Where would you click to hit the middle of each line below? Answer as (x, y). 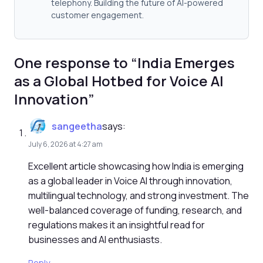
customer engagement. (97, 15)
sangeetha (77, 127)
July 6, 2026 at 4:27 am (65, 144)
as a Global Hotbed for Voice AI (119, 80)
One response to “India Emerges (124, 62)
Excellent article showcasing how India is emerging (136, 166)
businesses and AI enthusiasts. (95, 239)
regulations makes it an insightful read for (117, 225)
